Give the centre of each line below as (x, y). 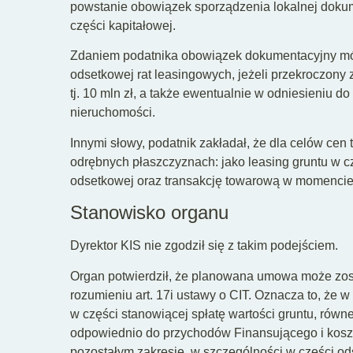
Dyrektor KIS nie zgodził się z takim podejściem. (204, 246)
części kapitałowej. (123, 25)
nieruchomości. (112, 113)
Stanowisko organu (149, 213)
